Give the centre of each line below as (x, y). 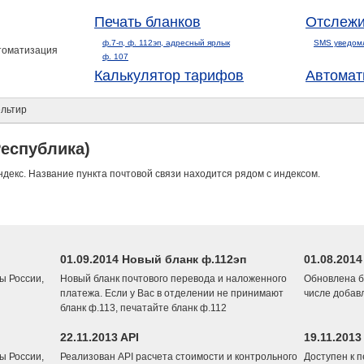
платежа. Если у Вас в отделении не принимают (172, 293)
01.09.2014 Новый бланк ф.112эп (153, 259)
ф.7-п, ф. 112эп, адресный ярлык (166, 43)
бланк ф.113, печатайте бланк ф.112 (143, 308)
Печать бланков (147, 22)
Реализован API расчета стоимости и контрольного (179, 357)
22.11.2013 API (100, 337)
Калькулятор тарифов (169, 76)
